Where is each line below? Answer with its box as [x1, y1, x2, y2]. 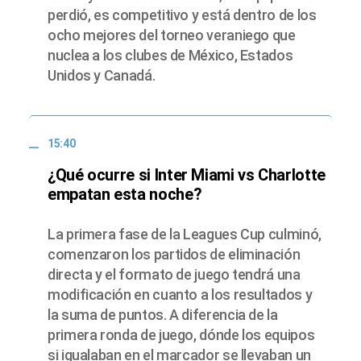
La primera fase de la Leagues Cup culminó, [48, 226, 322, 243]
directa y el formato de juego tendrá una [48, 266, 301, 284]
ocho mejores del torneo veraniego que [48, 26, 296, 44]
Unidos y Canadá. [48, 66, 156, 84]
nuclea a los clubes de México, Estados [48, 46, 293, 64]
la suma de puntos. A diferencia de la [48, 306, 278, 324]
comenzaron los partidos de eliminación [48, 246, 301, 263]
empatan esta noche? [48, 185, 202, 205]
